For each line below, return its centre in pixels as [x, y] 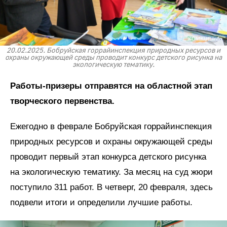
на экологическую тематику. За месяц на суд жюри [111, 172]
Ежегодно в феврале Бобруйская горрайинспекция [111, 127]
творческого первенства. [62, 101]
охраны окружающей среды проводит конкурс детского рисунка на [113, 58]
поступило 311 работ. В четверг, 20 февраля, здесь [111, 187]
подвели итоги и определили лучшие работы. [103, 203]
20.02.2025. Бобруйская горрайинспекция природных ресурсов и [113, 51]
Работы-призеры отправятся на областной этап [111, 86]
